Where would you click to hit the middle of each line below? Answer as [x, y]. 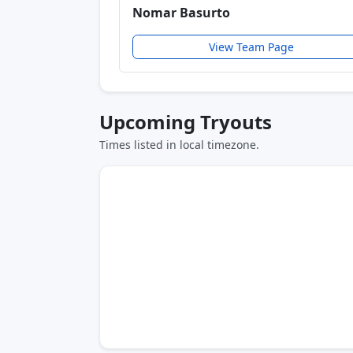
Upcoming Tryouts [186, 121]
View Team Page [252, 46]
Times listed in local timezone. [179, 144]
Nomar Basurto [181, 12]
